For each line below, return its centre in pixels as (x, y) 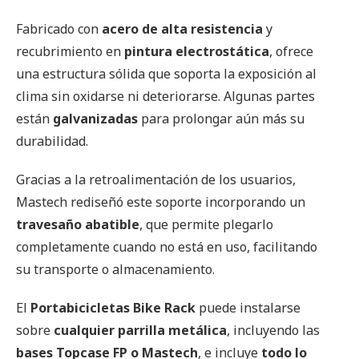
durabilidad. (52, 141)
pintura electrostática (197, 51)
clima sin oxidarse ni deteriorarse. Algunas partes (165, 96)
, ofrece (291, 51)
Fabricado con (59, 28)
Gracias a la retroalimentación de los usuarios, (156, 179)
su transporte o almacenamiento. (115, 269)
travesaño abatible (78, 224)
